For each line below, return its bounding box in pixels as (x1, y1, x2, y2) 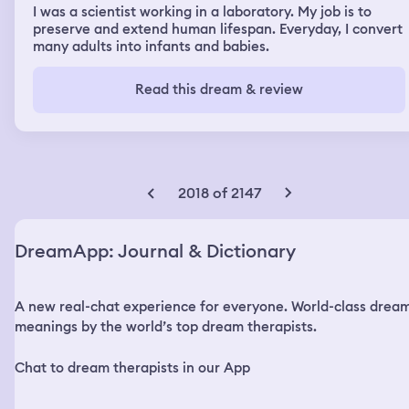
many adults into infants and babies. (33, 37, 269, 56)
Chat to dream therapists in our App (15, 358, 250, 377)
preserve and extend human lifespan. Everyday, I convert (33, 19, 403, 38)
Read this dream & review (135, 79, 303, 99)
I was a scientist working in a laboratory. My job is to (33, 2, 372, 21)
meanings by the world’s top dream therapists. (15, 317, 317, 336)
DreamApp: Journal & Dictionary (15, 238, 296, 263)
